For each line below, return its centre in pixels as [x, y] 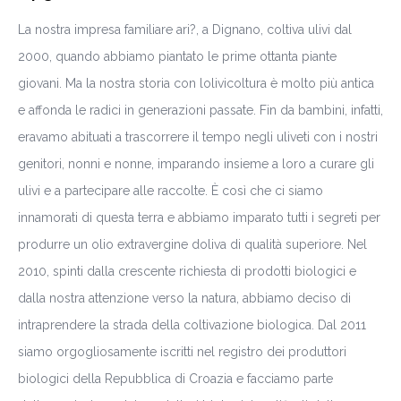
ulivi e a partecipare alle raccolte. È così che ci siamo [171, 190]
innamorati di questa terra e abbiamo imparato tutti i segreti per [199, 217]
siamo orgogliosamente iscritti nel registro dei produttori [182, 351]
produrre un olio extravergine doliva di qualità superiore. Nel [192, 244]
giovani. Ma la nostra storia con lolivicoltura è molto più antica [196, 83]
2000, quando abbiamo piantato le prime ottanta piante [177, 56]
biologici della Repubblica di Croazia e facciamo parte [175, 378]
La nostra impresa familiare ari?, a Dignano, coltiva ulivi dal [185, 29]
